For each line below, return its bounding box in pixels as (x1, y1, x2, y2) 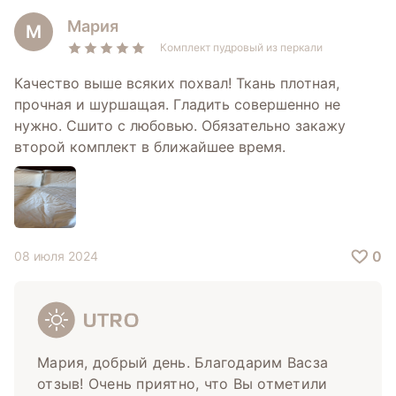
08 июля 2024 (14, 248, 99, 264)
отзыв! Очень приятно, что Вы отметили (37, 375, 328, 393)
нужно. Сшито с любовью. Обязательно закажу (14, 117, 346, 135)
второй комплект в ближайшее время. (14, 138, 286, 156)
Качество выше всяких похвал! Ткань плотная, (14, 74, 340, 93)
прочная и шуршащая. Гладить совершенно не (14, 95, 341, 114)
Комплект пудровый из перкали (160, 41, 324, 55)
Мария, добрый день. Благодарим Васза (37, 354, 329, 372)
